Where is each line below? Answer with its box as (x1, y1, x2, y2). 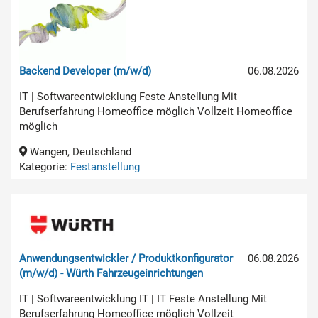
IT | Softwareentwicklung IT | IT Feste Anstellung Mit (19, 292, 267, 305)
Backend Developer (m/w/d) (19, 64, 151, 77)
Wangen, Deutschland (27, 145, 131, 158)
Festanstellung (70, 160, 140, 173)
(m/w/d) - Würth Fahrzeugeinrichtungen (19, 266, 203, 280)
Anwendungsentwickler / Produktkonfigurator (19, 251, 233, 265)
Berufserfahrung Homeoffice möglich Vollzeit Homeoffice (19, 104, 292, 118)
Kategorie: (19, 160, 70, 173)
